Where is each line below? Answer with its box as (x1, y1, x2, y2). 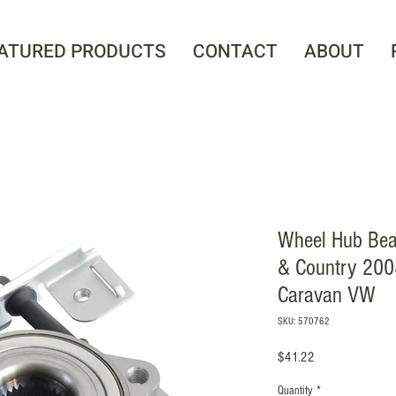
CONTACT (193, 38, 278, 65)
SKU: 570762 (278, 315, 330, 327)
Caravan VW (278, 281, 376, 308)
